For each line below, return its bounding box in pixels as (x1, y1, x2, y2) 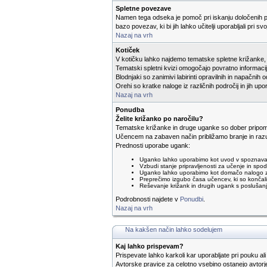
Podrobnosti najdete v (116, 195, 180, 203)
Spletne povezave (116, 5, 171, 12)
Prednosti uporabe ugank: (116, 142, 190, 149)
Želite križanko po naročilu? (116, 115, 203, 122)
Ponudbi (180, 195, 203, 203)
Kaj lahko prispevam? (116, 243, 184, 250)
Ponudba (116, 106, 144, 113)
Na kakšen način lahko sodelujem (125, 226, 222, 233)
